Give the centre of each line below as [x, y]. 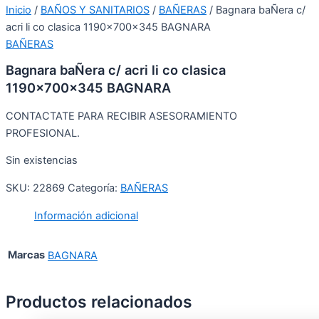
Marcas [26, 255]
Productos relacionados [99, 302]
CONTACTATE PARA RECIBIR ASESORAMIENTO [121, 116]
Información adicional [86, 215]
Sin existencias [42, 161]
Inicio [19, 10]
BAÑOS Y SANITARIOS [95, 10]
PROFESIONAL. [43, 133]
